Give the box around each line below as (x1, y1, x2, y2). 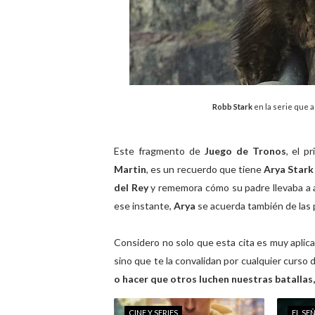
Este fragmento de (114, 145, 205, 157)
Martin (114, 163, 146, 175)
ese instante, (114, 200, 174, 212)
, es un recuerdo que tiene (146, 163, 264, 175)
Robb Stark (212, 102, 254, 111)
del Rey (114, 181, 148, 193)
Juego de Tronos (204, 145, 286, 157)
